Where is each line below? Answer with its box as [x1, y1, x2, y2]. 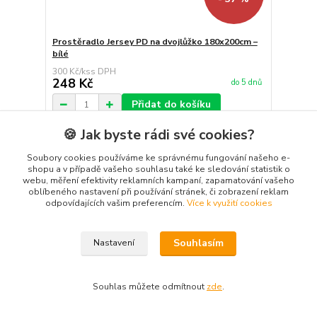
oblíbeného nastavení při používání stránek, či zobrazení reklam [28, 186, 289, 197]
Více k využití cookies [186, 197, 272, 209]
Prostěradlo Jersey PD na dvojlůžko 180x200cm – [52, 36, 258, 48]
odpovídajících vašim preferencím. [45, 197, 187, 209]
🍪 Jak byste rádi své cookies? [62, 125, 255, 144]
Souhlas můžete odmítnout [93, 281, 207, 292]
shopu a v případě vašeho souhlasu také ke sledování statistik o [27, 163, 290, 175]
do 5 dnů [231, 76, 262, 88]
